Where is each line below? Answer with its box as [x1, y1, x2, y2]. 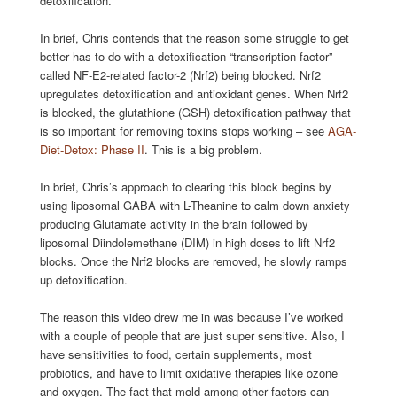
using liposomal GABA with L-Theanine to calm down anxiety [39, 197, 350, 214]
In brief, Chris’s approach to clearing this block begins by [39, 178, 331, 196]
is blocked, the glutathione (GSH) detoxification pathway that [39, 104, 351, 121]
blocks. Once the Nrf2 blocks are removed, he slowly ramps [39, 253, 347, 270]
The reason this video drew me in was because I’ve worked [39, 308, 343, 326]
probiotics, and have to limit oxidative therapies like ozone [39, 364, 338, 382]
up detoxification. [39, 271, 128, 289]
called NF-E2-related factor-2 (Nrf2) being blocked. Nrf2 [39, 66, 321, 84]
